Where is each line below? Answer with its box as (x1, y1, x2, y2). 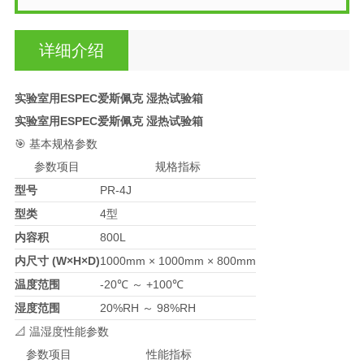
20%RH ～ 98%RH (99, 301, 196, 314)
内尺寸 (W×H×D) (14, 253, 100, 267)
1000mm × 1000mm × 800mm (99, 253, 256, 267)
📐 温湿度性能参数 (14, 324, 109, 338)
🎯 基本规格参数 (14, 136, 97, 150)
